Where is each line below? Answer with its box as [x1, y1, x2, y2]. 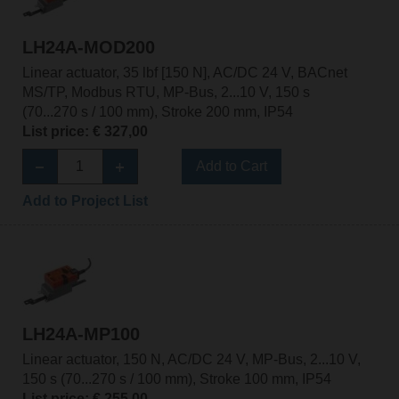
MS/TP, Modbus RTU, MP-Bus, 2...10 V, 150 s [21, 84, 310, 100]
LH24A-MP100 [21, 324, 140, 345]
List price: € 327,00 [21, 123, 148, 139]
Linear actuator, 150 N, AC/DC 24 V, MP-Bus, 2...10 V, [21, 352, 361, 368]
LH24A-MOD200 [21, 37, 155, 57]
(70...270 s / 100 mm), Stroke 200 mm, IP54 [21, 103, 293, 119]
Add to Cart [195, 158, 267, 174]
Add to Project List [21, 192, 148, 208]
